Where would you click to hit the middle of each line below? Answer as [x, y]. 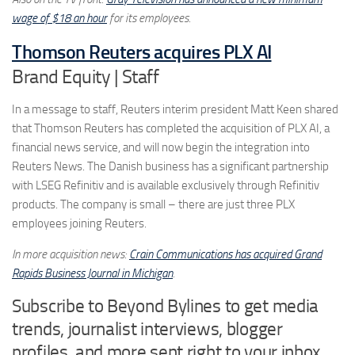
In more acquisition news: [71, 254]
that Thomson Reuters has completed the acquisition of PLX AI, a [171, 128]
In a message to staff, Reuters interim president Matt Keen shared [175, 109]
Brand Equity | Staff [85, 76]
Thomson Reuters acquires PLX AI [142, 52]
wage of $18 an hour [59, 18]
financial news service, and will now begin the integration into [161, 147]
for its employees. [149, 18]
